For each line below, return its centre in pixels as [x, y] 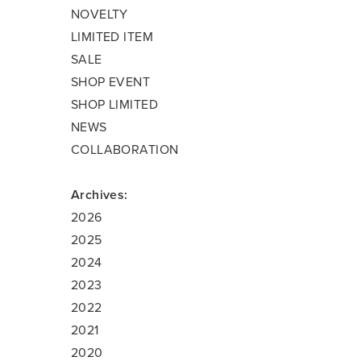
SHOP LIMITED [114, 105]
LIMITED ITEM [112, 37]
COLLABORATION [125, 150]
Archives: [100, 195]
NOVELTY [100, 15]
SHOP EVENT [111, 82]
